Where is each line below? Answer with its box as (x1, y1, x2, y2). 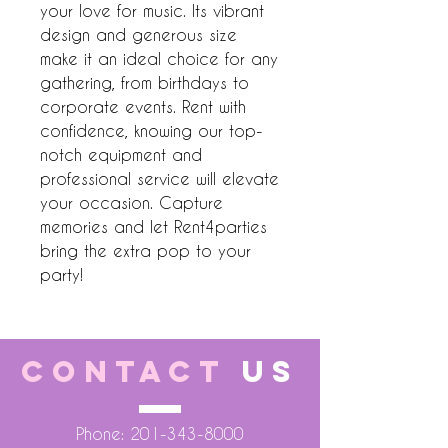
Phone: (76, 424, 130, 443)
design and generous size (40, 25, 237, 44)
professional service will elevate (40, 169, 279, 188)
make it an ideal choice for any (40, 49, 278, 68)
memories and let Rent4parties (40, 217, 267, 236)
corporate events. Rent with (40, 97, 246, 116)
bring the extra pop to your (40, 241, 251, 260)
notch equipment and (40, 145, 202, 164)
